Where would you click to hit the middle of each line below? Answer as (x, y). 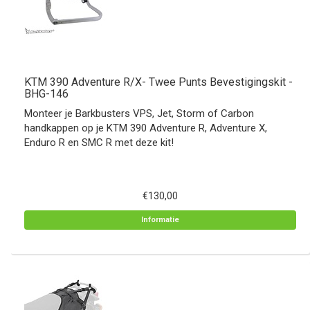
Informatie (160, 220)
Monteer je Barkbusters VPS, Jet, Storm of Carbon (139, 113)
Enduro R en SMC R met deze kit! (99, 143)
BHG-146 (46, 94)
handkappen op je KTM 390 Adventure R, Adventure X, (146, 128)
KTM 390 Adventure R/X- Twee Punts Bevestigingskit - (158, 82)
